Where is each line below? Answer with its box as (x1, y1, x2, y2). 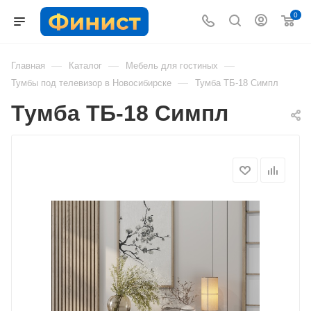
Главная (11, 60, 45, 71)
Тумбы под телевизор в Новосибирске (11, 78, 171, 88)
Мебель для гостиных (126, 60, 218, 71)
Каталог (69, 60, 102, 71)
